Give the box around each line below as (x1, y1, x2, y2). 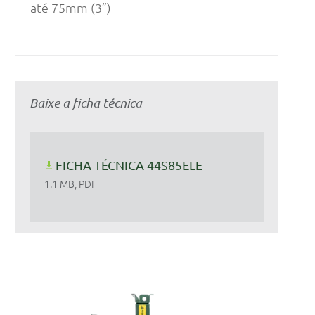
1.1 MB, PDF (44, 176, 97, 191)
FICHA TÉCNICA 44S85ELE (56, 157, 203, 172)
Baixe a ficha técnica (29, 95, 142, 111)
